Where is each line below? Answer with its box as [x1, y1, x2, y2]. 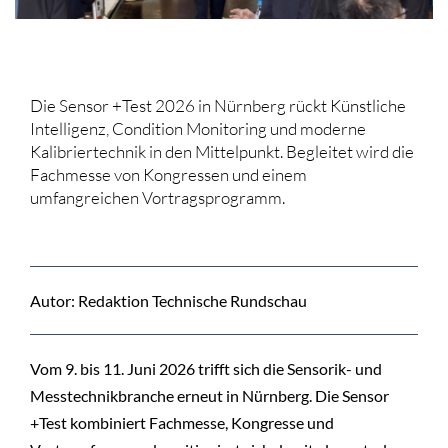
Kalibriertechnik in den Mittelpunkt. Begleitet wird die [30, 141, 414, 163]
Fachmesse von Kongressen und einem [30, 164, 307, 186]
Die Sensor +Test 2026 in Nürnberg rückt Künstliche [30, 95, 406, 117]
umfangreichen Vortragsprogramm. [30, 187, 285, 209]
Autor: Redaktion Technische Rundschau [30, 291, 307, 311]
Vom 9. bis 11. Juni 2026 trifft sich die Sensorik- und [30, 359, 382, 379]
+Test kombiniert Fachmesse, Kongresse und [30, 413, 334, 433]
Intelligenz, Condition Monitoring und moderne [30, 118, 366, 140]
